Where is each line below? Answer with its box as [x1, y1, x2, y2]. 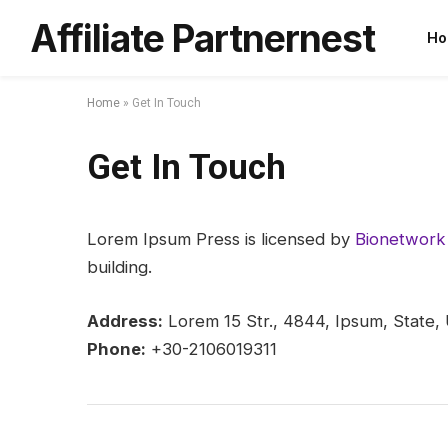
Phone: [87, 338, 146, 359]
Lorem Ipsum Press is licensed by [87, 229, 355, 249]
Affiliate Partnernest [30, 15, 375, 61]
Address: [87, 310, 163, 331]
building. [87, 257, 152, 277]
